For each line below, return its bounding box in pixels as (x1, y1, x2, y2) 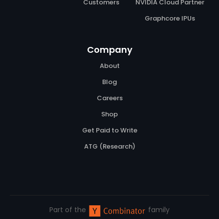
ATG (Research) (84, 142, 135, 152)
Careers (96, 93, 123, 103)
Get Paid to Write (82, 126, 137, 135)
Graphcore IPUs (144, 14, 195, 23)
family (148, 205, 170, 215)
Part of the (49, 205, 86, 215)
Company (87, 44, 132, 56)
